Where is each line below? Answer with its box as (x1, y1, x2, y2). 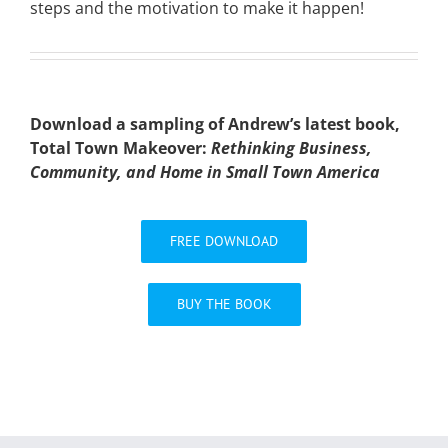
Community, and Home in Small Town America (30, 161, 380, 184)
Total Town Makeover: (30, 137, 211, 160)
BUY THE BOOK (176, 295, 272, 314)
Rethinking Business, (211, 137, 372, 160)
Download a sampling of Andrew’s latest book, (30, 113, 400, 136)
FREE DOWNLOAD (170, 232, 278, 251)
